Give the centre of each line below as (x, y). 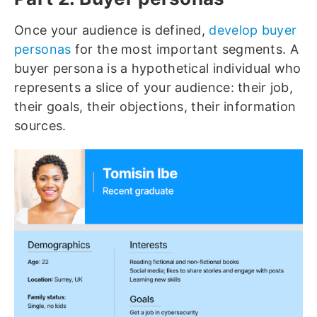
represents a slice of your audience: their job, (154, 88)
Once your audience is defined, (112, 30)
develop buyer (253, 30)
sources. (40, 126)
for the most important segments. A (185, 50)
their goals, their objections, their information (155, 107)
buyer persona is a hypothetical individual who (158, 69)
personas (43, 50)
